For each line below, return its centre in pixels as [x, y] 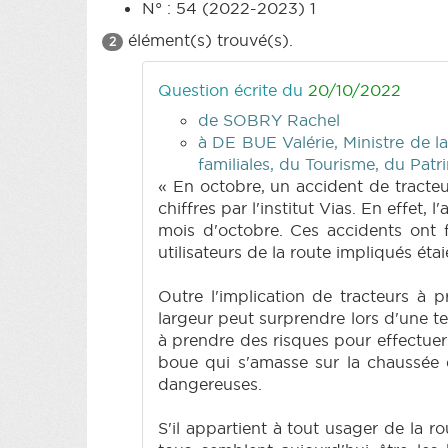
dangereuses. [210, 383]
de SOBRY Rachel [269, 119]
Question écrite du [233, 89]
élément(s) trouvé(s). [208, 39]
